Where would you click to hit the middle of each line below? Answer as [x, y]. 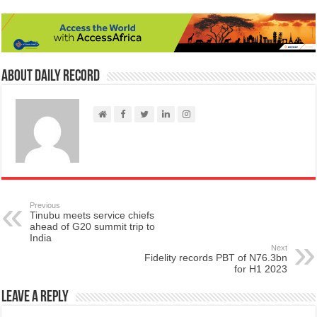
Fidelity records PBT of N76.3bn [215, 258]
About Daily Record [51, 77]
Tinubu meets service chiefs [92, 215]
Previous [45, 206]
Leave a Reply [35, 298]
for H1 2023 [260, 269]
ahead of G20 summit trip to [93, 227]
